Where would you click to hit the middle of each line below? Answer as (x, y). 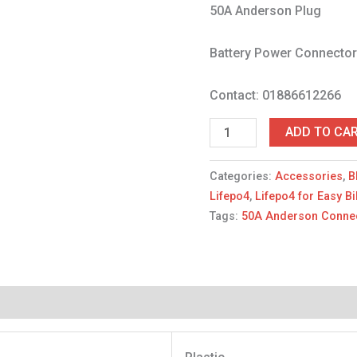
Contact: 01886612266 (276, 95)
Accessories (309, 176)
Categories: (243, 176)
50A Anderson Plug (266, 10)
